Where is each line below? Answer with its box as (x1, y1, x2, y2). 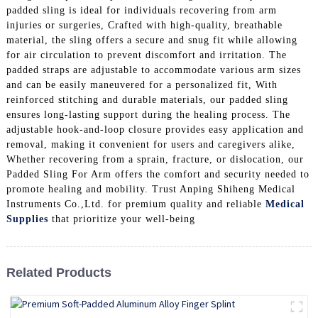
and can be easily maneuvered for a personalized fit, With (6, 79, 278, 91)
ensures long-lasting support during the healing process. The (6, 109, 290, 121)
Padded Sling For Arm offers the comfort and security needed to (6, 169, 309, 180)
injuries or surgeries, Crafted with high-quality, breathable (6, 20, 283, 31)
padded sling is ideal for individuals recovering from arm (6, 5, 277, 16)
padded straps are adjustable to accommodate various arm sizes (6, 65, 301, 76)
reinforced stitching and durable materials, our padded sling (6, 94, 288, 106)
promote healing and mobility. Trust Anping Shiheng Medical (6, 184, 295, 195)
